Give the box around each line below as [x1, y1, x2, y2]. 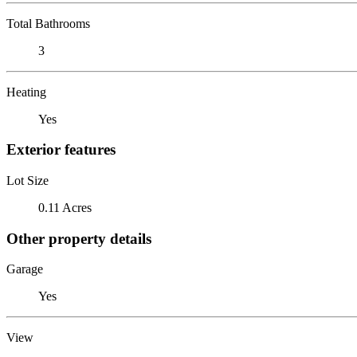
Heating [6, 84, 46, 99]
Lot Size [6, 173, 49, 187]
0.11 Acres [38, 200, 92, 214]
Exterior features [6, 141, 116, 159]
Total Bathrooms [6, 16, 90, 30]
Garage [6, 262, 43, 277]
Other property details [6, 229, 151, 247]
